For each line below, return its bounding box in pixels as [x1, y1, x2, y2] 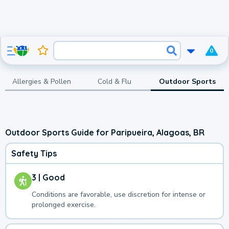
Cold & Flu [97, 76, 131, 86]
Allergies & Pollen [12, 76, 71, 86]
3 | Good [32, 172, 65, 183]
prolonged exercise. [32, 200, 96, 210]
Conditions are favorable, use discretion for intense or [32, 190, 205, 200]
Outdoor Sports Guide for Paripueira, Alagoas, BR [5, 127, 204, 138]
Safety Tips [11, 148, 57, 159]
